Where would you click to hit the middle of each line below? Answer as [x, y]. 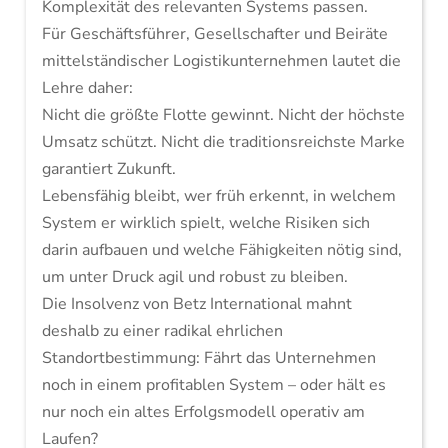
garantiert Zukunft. [108, 169]
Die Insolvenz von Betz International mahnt [196, 304]
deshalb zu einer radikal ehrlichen [162, 331]
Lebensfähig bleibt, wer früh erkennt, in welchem [218, 196]
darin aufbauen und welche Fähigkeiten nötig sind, [221, 250]
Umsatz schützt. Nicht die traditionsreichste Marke [223, 142]
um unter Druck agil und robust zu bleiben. [194, 277]
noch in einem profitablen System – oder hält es [213, 385]
